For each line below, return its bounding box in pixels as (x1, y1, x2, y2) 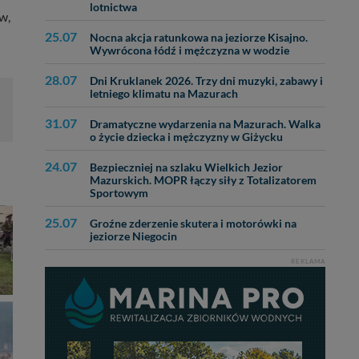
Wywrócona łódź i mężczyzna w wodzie (90, 44, 289, 57)
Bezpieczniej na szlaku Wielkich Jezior (90, 161, 283, 174)
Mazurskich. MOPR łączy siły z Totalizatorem (90, 174, 317, 187)
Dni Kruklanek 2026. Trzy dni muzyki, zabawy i (90, 75, 323, 87)
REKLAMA (291, 257, 325, 265)
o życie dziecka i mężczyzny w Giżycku (90, 131, 283, 143)
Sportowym (90, 187, 148, 200)
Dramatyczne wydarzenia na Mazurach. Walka (90, 118, 321, 131)
